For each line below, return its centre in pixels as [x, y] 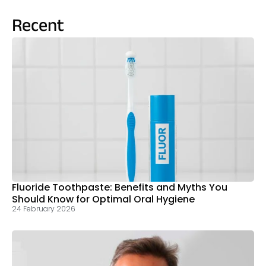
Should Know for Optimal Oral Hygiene [103, 199]
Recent [38, 26]
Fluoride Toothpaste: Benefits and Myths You [120, 188]
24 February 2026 [44, 209]
